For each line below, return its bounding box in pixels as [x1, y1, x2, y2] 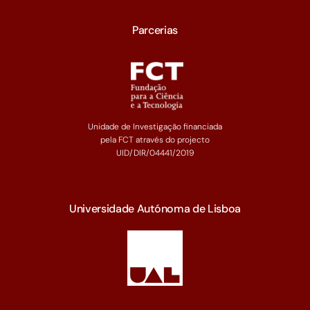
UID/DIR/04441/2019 [116, 147, 194, 158]
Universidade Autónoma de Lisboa [69, 201, 241, 216]
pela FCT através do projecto [100, 134, 210, 145]
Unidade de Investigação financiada [88, 121, 222, 132]
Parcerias [131, 23, 179, 37]
